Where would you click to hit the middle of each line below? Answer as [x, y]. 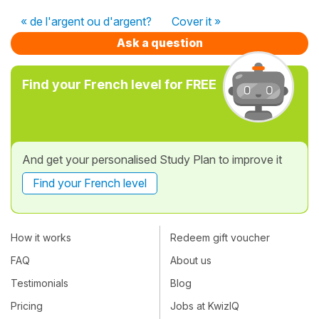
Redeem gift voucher [220, 237]
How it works [41, 237]
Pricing [27, 306]
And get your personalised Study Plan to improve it [152, 159]
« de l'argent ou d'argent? [86, 21]
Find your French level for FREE [119, 84]
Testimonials [40, 283]
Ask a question [159, 43]
